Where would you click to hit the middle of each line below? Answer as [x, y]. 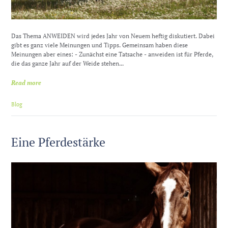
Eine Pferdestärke [59, 142]
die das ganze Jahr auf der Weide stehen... [68, 64]
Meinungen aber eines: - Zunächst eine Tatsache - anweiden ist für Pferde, [112, 54]
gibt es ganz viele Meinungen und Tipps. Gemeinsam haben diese [100, 45]
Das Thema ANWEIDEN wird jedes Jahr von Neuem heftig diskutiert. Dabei [113, 36]
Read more [26, 82]
